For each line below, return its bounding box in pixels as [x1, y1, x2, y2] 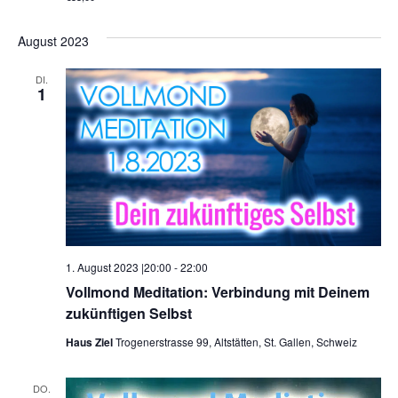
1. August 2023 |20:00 [65, 259, 171, 275]
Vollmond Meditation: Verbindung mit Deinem [65, 282, 370, 303]
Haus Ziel [65, 334, 115, 351]
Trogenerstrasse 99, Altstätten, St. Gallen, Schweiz [115, 334, 357, 350]
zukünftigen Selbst [65, 303, 192, 324]
